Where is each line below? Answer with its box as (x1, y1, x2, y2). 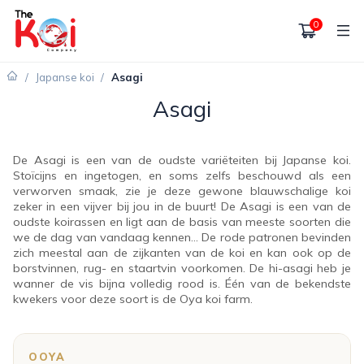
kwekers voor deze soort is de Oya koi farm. (13, 292, 253, 307)
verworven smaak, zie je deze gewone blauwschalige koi (13, 184, 351, 199)
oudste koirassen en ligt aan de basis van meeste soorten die (13, 214, 351, 230)
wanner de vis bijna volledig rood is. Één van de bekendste (13, 276, 351, 292)
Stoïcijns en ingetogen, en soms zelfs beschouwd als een (13, 168, 351, 184)
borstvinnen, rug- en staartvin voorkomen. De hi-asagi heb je (13, 261, 351, 276)
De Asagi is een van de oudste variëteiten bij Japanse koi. (13, 153, 351, 168)
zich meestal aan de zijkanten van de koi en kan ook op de (13, 245, 351, 261)
